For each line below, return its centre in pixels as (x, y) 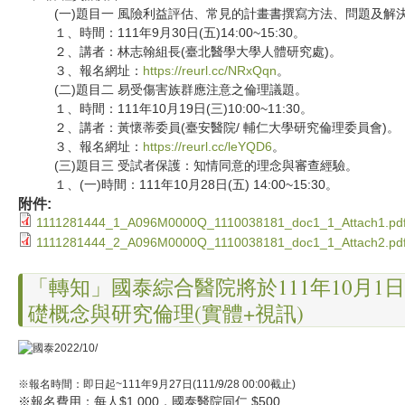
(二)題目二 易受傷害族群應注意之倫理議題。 (165, 90)
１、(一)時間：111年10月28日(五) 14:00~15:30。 (180, 185)
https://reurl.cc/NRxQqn (210, 71)
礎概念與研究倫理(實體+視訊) (166, 313)
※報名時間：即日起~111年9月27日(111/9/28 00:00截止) (157, 385)
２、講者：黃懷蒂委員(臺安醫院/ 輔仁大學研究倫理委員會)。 (211, 128)
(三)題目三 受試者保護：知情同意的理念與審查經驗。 (190, 166)
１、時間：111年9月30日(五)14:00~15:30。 (164, 33)
